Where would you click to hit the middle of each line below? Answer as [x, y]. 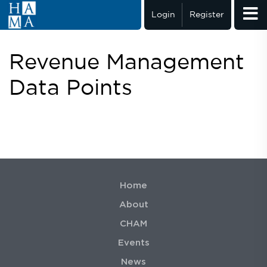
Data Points [71, 89]
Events [133, 243]
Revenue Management [127, 63]
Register [207, 15]
